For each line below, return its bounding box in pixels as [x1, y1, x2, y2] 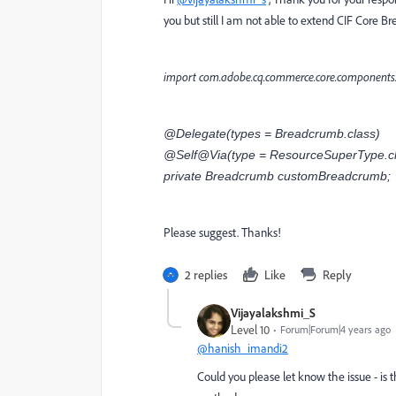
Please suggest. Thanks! [164, 225, 281, 240]
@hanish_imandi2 [197, 340, 288, 355]
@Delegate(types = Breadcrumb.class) [164, 126, 380, 141]
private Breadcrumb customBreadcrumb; [164, 169, 391, 183]
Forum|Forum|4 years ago [280, 323, 391, 336]
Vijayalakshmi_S [231, 305, 316, 320]
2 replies [185, 267, 227, 282]
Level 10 [231, 322, 270, 337]
